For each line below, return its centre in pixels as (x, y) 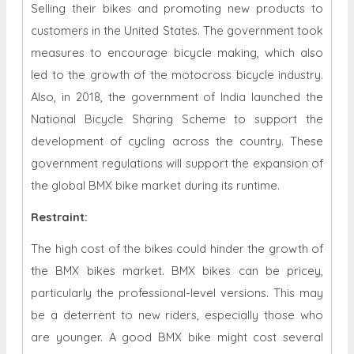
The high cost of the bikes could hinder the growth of (177, 249)
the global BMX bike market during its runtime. (155, 186)
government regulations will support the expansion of (177, 164)
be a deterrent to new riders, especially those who (177, 315)
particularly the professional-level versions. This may (177, 293)
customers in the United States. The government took (177, 31)
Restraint (58, 217)
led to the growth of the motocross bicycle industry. (177, 75)
